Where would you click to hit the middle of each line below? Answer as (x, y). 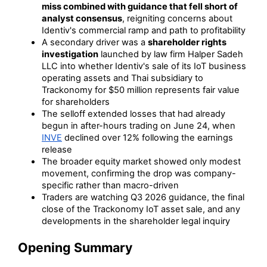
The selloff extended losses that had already (133, 114)
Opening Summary (75, 247)
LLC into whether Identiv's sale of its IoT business (144, 66)
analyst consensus (82, 18)
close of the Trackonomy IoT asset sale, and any (141, 209)
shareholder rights (187, 42)
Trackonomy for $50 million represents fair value (141, 90)
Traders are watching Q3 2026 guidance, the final (143, 197)
